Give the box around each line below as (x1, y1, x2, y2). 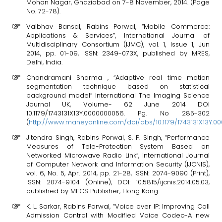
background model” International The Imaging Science (26, 91, 210, 100)
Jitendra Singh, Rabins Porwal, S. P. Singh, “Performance (26, 133, 210, 142)
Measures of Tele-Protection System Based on (26, 142, 210, 151)
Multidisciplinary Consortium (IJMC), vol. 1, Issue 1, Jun (26, 40, 210, 49)
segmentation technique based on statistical (26, 82, 210, 91)
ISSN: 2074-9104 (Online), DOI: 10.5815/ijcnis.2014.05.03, (26, 177, 210, 187)
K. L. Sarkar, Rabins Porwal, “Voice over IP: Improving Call (26, 202, 210, 211)
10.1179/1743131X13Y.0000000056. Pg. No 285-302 (26, 109, 210, 118)
